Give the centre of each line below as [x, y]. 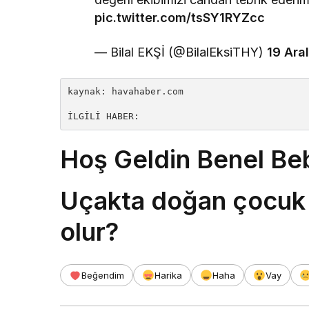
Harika [168, 276]
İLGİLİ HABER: [103, 117]
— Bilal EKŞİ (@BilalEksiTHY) [181, 52]
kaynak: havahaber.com [126, 92]
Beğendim [103, 276]
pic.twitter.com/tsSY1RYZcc [180, 18]
